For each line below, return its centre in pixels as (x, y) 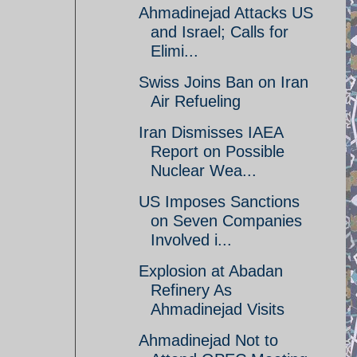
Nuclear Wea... (204, 171)
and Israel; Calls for (220, 32)
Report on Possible (218, 151)
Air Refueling (196, 101)
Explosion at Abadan (211, 271)
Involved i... (191, 240)
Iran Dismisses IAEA (211, 132)
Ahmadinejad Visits (218, 309)
